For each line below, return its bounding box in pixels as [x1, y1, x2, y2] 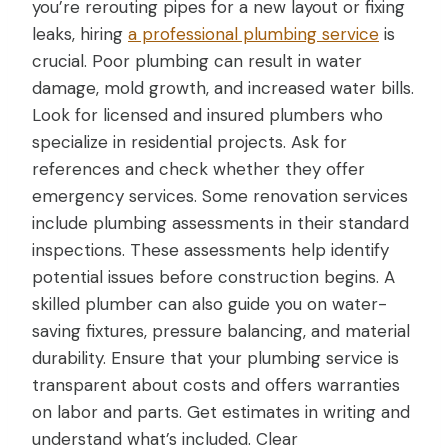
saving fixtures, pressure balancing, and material [32, 319, 410, 342]
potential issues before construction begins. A [32, 265, 395, 288]
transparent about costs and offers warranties [32, 373, 400, 396]
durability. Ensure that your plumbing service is [32, 346, 399, 369]
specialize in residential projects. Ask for [32, 130, 347, 153]
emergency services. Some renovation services [32, 184, 408, 207]
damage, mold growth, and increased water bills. [32, 76, 414, 99]
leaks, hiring [32, 22, 128, 45]
